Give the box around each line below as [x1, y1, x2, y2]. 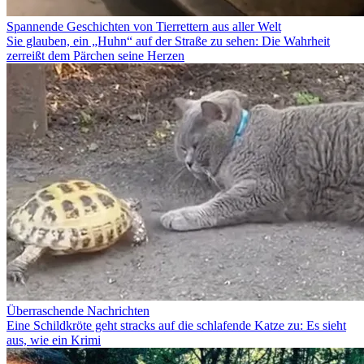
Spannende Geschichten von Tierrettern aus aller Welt [6, 19, 281, 34]
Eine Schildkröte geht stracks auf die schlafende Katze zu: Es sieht [6, 318, 346, 333]
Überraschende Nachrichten [6, 304, 149, 318]
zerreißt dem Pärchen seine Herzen [6, 49, 184, 63]
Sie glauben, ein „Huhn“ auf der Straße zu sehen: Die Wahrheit [6, 34, 330, 49]
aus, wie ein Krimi [6, 333, 101, 348]
